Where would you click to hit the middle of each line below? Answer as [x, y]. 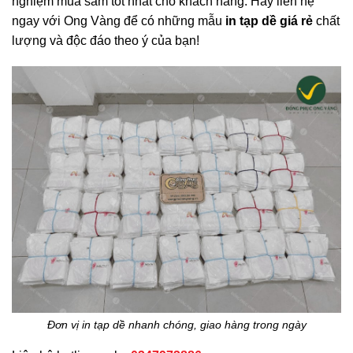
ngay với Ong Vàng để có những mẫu [119, 21]
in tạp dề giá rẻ [269, 21]
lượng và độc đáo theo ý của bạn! [106, 41]
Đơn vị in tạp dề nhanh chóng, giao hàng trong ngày [176, 325]
